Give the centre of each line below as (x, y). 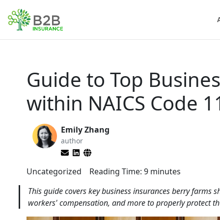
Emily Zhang (85, 130)
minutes (165, 171)
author (72, 141)
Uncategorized (54, 171)
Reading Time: (116, 171)
